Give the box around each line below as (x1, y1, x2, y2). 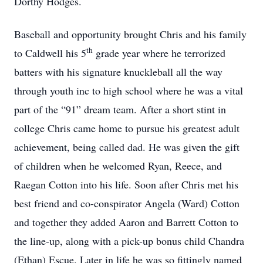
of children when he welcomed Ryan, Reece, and (14, 159, 222, 173)
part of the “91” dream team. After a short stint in (14, 102, 226, 116)
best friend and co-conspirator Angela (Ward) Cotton (14, 196, 240, 210)
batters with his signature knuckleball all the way (14, 65, 222, 79)
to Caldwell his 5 (14, 46, 86, 60)
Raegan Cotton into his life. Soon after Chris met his (14, 177, 238, 191)
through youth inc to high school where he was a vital (14, 83, 243, 97)
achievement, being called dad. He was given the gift (14, 140, 240, 154)
